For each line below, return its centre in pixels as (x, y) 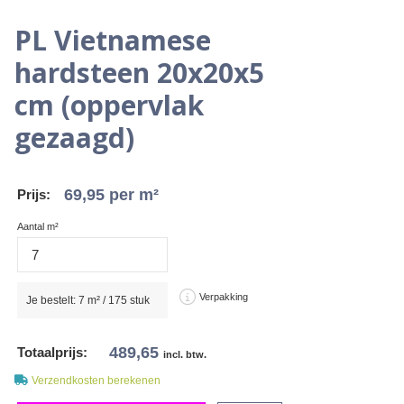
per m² (134, 195)
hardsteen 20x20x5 (139, 73)
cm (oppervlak (109, 105)
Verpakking (224, 297)
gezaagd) (74, 138)
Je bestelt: (52, 300)
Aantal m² (38, 226)
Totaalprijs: (52, 352)
